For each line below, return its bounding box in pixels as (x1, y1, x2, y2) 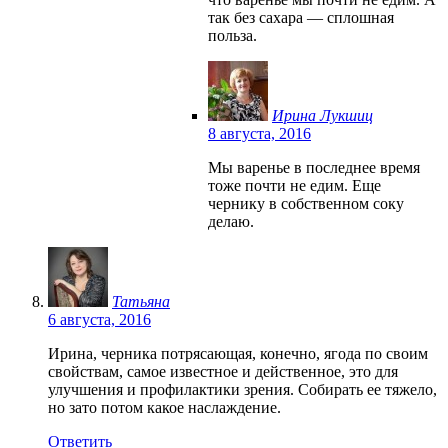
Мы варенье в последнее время (208, 158, 420, 176)
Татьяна (112, 292, 170, 310)
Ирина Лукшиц (272, 106, 373, 124)
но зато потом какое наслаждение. (48, 398, 281, 416)
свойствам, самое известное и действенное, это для (48, 362, 398, 380)
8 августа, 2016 (208, 124, 311, 142)
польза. (208, 26, 257, 44)
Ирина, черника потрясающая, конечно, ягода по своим (48, 344, 428, 362)
